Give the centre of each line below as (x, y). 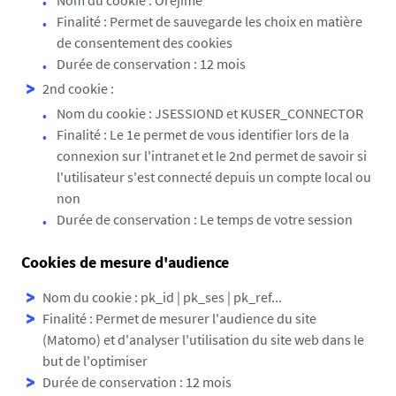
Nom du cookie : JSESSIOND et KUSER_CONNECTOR (210, 113)
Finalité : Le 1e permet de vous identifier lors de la (203, 134)
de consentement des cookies (145, 42)
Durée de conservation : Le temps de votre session (205, 219)
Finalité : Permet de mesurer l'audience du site (179, 318)
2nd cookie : (78, 88)
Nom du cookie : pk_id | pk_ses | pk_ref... (162, 297)
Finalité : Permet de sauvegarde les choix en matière (209, 21)
